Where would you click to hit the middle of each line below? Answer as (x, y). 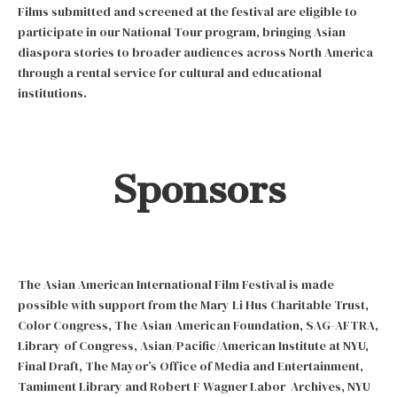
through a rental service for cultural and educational (170, 72)
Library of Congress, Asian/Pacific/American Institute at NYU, (193, 346)
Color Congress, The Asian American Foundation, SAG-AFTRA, (198, 326)
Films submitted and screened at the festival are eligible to (187, 11)
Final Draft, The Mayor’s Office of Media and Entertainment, (191, 366)
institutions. (52, 93)
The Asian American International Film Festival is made (176, 285)
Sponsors (198, 189)
